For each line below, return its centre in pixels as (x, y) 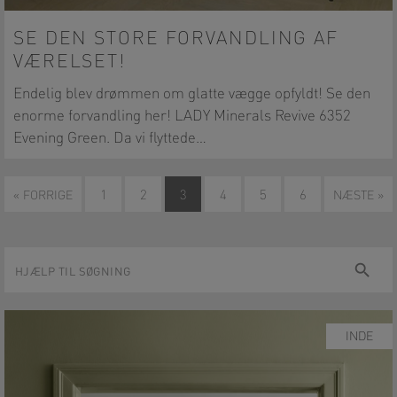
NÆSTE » (358, 196)
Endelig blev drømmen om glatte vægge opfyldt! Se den (192, 94)
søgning (28, 291)
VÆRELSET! (70, 62)
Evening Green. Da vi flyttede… (110, 139)
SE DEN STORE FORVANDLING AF (176, 39)
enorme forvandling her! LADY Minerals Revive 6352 (182, 117)
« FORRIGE (43, 196)
